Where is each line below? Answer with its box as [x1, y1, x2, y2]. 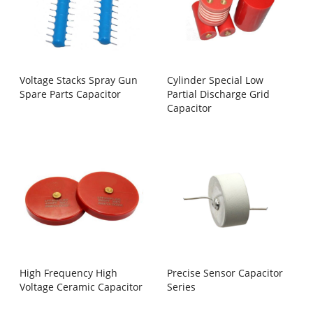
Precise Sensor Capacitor [166, 265, 283, 279]
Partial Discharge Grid [166, 87, 270, 101]
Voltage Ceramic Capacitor [20, 279, 143, 293]
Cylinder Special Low [166, 73, 263, 87]
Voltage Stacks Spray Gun [20, 73, 138, 87]
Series [166, 279, 196, 293]
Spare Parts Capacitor [20, 87, 122, 101]
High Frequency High [20, 265, 118, 279]
